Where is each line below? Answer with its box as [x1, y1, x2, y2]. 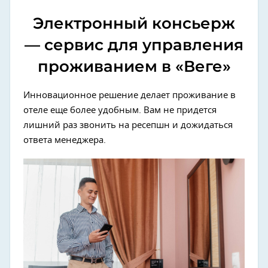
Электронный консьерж [33, 13, 235, 33]
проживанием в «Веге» [37, 56, 231, 76]
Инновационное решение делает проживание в [23, 90, 236, 100]
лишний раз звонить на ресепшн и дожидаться [23, 120, 233, 130]
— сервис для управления [25, 35, 243, 54]
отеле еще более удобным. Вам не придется [23, 105, 217, 115]
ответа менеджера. [23, 135, 106, 145]
